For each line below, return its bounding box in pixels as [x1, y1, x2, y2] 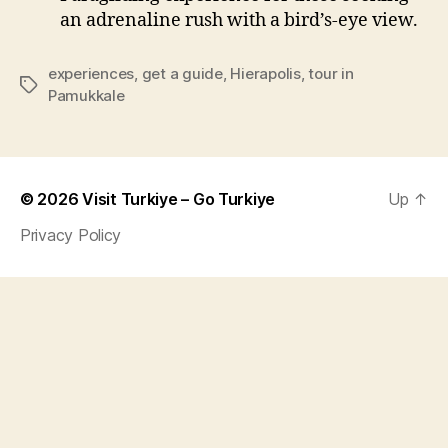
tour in [308, 64, 354, 83]
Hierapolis [230, 64, 301, 83]
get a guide [141, 64, 223, 83]
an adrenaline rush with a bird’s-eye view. [60, 9, 418, 32]
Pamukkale [48, 86, 125, 105]
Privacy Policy [20, 225, 122, 245]
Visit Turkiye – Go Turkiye [82, 189, 276, 209]
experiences [48, 64, 135, 83]
